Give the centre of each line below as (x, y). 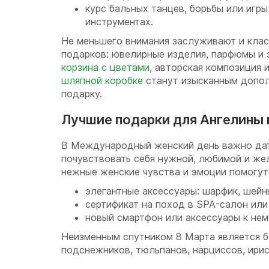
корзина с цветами (105, 67)
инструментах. (119, 22)
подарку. (82, 94)
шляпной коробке (102, 80)
